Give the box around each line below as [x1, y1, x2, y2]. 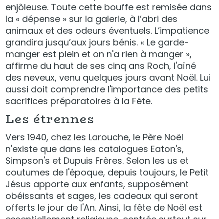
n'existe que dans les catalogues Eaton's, [5, 143, 184, 155]
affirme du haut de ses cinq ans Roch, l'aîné [5, 60, 197, 72]
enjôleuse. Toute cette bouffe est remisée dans [5, 1, 212, 13]
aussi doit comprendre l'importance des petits [5, 83, 209, 95]
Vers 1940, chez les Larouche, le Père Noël [5, 131, 184, 143]
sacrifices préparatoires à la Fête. [5, 95, 153, 107]
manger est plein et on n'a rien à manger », [5, 48, 192, 60]
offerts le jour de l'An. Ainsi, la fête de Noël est [5, 201, 203, 214]
